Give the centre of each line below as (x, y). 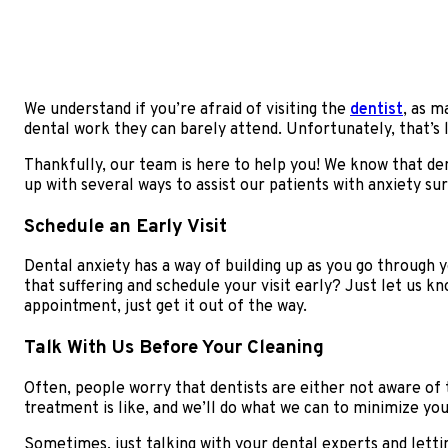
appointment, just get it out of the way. (165, 307)
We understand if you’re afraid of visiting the (187, 110)
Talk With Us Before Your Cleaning (174, 348)
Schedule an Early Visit (125, 226)
